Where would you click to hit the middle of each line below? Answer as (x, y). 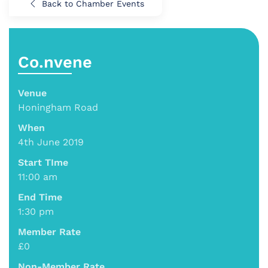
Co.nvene (55, 62)
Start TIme (43, 162)
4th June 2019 (51, 142)
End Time (40, 197)
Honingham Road (58, 107)
